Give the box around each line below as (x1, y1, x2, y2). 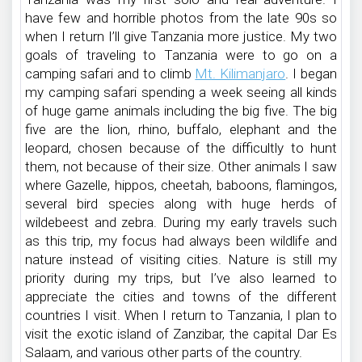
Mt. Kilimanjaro (195, 65, 286, 82)
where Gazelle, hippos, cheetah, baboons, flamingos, (25, 177, 337, 193)
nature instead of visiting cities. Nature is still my (25, 251, 337, 267)
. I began (285, 65, 337, 82)
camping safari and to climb (25, 65, 196, 82)
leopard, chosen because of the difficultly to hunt (25, 140, 337, 156)
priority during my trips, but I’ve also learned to (25, 270, 337, 286)
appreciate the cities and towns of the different (25, 288, 337, 305)
